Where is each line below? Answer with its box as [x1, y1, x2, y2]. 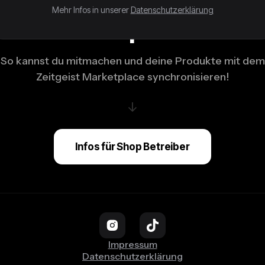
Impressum [108, 238, 157, 251]
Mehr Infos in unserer [51, 4, 131, 14]
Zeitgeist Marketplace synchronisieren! [36, 70, 229, 84]
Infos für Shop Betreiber [75, 141, 190, 153]
